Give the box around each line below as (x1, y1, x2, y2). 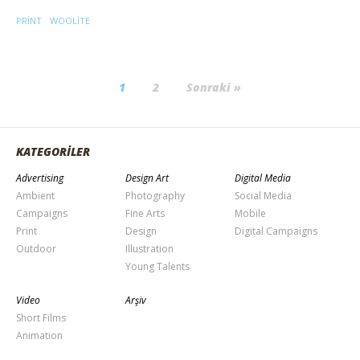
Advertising (16, 170, 63, 185)
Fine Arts (125, 206, 165, 220)
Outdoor (16, 241, 56, 256)
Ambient (16, 188, 55, 202)
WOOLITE (50, 14, 90, 27)
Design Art (125, 170, 169, 185)
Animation (16, 328, 63, 342)
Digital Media (234, 170, 291, 185)
